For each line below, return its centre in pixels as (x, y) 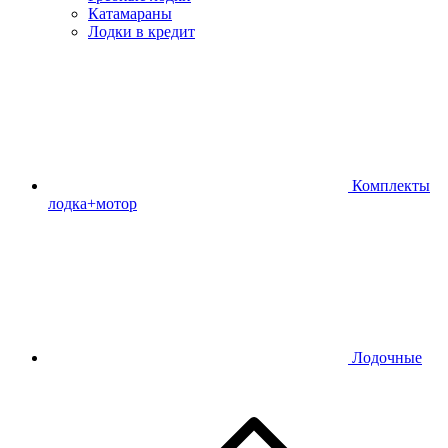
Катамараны (130, 14)
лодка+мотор (92, 204)
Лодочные (387, 358)
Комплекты (391, 186)
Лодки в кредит (141, 32)
